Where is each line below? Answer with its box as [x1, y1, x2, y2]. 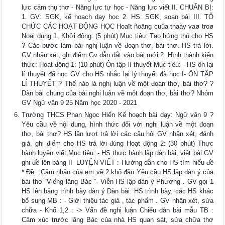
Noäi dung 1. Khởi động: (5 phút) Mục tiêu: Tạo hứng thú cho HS [22, 32, 213, 40]
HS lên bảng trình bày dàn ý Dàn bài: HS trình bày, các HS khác [22, 187, 213, 195]
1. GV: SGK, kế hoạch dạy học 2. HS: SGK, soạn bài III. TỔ [22, 13, 213, 21]
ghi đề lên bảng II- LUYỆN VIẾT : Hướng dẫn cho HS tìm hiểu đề [22, 159, 213, 167]
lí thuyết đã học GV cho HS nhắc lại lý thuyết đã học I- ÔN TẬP [22, 70, 213, 78]
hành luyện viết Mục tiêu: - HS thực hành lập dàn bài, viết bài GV [22, 149, 213, 157]
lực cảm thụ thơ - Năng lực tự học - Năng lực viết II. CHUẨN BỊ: [22, 4, 213, 12]
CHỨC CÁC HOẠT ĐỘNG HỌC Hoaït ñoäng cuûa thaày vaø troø [22, 23, 213, 31]
